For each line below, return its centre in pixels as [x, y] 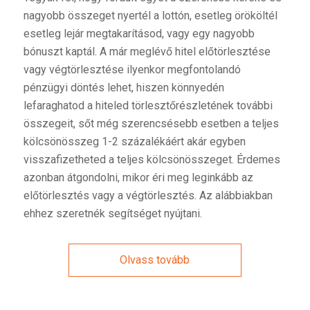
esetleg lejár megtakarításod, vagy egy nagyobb [139, 34]
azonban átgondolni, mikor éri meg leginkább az [138, 178]
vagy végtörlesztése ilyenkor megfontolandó [132, 70]
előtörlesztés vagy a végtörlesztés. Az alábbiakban [148, 196]
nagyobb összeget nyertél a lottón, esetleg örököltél [150, 16]
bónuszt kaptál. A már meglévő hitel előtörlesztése [147, 52]
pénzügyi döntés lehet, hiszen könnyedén [124, 88]
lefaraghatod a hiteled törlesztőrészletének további [148, 106]
